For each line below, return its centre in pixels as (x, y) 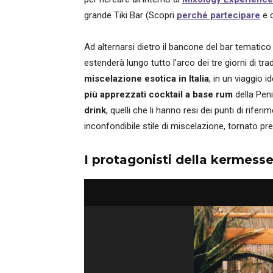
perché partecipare (218, 15)
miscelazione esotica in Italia (147, 79)
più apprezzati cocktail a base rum (158, 94)
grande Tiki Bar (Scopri (130, 15)
